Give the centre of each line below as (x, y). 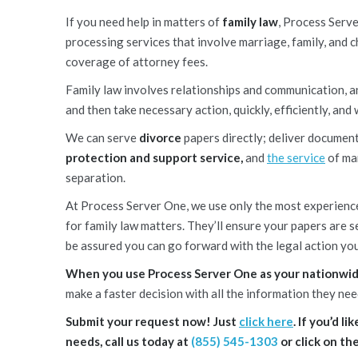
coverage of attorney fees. (137, 62)
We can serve (102, 137)
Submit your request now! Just (152, 321)
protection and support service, (154, 157)
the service (296, 157)
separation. (95, 177)
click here (266, 321)
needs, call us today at (128, 341)
